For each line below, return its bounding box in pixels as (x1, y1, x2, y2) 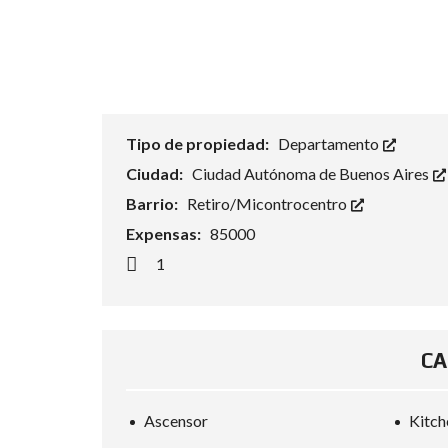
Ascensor (144, 411, 208, 431)
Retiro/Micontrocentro (187, 194, 350, 214)
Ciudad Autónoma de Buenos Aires (192, 164, 432, 184)
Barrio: (126, 194, 181, 214)
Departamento (278, 134, 382, 154)
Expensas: (126, 224, 204, 244)
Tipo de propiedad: (126, 134, 272, 154)
